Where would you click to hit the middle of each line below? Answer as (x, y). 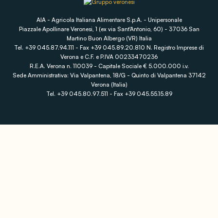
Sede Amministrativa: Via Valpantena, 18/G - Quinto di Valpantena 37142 (109, 75)
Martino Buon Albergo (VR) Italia (109, 38)
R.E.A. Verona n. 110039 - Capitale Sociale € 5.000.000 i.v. (109, 66)
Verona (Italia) (109, 84)
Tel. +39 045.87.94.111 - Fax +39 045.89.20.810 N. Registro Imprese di (109, 47)
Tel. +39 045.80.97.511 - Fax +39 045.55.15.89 (109, 93)
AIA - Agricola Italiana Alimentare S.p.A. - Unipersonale (109, 19)
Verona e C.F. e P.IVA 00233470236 (109, 56)
